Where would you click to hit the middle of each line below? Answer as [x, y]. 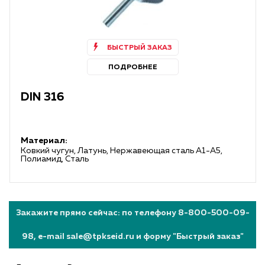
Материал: [44, 141]
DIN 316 [42, 97]
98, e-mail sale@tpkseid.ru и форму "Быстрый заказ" [132, 237]
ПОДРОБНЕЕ [133, 67]
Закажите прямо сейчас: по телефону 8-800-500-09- [132, 213]
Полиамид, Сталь [55, 159]
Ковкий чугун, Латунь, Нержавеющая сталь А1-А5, [122, 151]
